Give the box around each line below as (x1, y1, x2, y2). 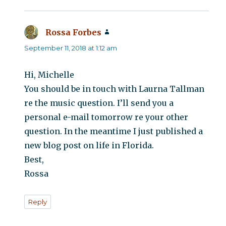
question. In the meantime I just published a (24, 126, 203, 137)
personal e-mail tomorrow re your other (24, 112, 189, 123)
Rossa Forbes (45, 27, 102, 38)
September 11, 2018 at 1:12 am (24, 44, 118, 52)
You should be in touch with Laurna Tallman (24, 84, 205, 94)
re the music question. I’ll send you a (24, 98, 174, 108)
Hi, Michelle (24, 70, 75, 80)
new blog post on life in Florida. (24, 140, 154, 151)
